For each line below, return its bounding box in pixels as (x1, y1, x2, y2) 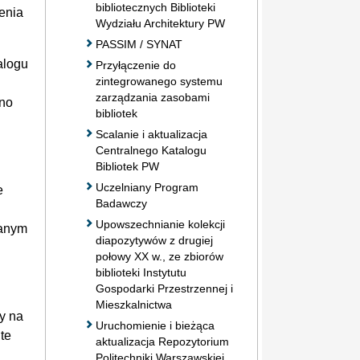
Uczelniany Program (96, 180, 198, 194)
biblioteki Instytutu (96, 265, 186, 279)
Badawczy (96, 196, 147, 210)
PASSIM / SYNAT (96, 37, 182, 51)
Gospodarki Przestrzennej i (96, 281, 233, 295)
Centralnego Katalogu (96, 143, 207, 157)
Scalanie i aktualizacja (96, 127, 207, 141)
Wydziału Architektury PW (96, 16, 225, 30)
